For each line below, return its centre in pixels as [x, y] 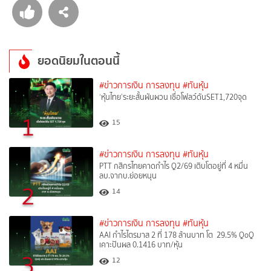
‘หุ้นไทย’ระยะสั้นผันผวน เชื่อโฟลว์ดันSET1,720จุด [173, 97]
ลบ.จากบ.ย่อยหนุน [128, 175]
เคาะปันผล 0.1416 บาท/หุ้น [141, 244]
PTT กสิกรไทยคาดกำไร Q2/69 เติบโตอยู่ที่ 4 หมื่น [174, 166]
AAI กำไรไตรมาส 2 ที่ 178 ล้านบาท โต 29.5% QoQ [177, 235]
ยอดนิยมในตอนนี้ [78, 60]
